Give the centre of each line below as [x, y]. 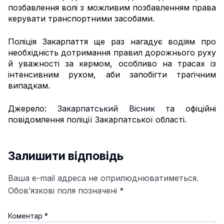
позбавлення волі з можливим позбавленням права [112, 7]
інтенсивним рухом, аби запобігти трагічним [112, 74]
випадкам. [29, 85]
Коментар [26, 215]
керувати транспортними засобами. [81, 18]
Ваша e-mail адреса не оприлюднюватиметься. [103, 178]
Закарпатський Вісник [106, 108]
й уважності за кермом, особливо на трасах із [112, 63]
